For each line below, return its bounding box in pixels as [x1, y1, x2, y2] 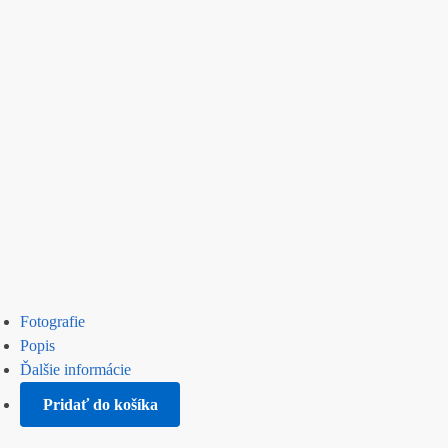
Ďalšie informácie [20, 361, 131, 379]
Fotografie [20, 313, 85, 331]
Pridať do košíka [42, 395, 158, 413]
